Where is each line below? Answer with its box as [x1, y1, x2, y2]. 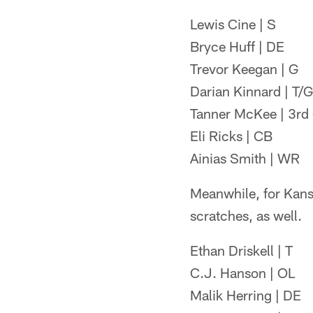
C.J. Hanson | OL [190, 264, 295, 281]
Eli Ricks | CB [190, 127, 272, 144]
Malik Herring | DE [190, 286, 301, 303]
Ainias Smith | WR [190, 150, 300, 166]
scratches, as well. [190, 207, 302, 224]
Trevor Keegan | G [190, 60, 298, 77]
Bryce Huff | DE [190, 38, 284, 54]
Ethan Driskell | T [190, 242, 293, 259]
